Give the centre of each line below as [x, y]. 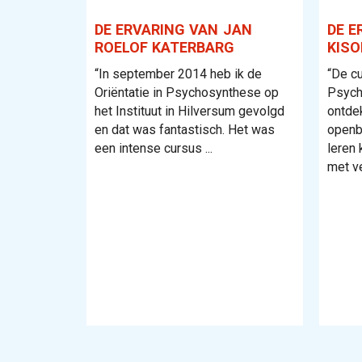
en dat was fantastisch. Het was [185, 130]
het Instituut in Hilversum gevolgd [189, 111]
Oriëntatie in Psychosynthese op [187, 93]
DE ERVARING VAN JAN [173, 29]
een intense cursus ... [154, 148]
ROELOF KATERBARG [165, 47]
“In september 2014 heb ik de [178, 74]
